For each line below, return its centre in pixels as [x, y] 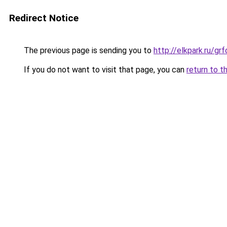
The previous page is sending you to [88, 50]
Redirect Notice [44, 18]
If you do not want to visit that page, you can [104, 70]
